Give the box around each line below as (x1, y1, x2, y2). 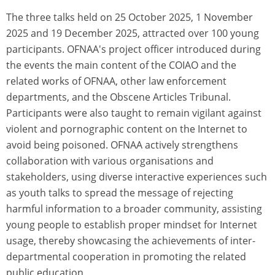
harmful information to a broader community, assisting (6, 201, 262, 215)
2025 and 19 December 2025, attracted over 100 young (6, 26, 259, 40)
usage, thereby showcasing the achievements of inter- (6, 233, 255, 247)
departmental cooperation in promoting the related (6, 249, 246, 263)
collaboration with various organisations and (6, 153, 214, 168)
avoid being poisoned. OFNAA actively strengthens (6, 137, 238, 152)
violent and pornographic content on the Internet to (6, 122, 247, 136)
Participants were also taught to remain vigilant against (6, 106, 261, 120)
